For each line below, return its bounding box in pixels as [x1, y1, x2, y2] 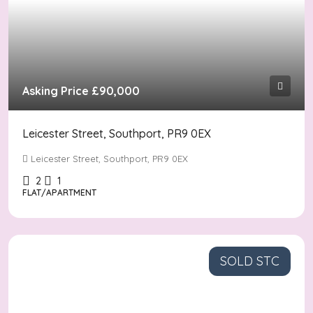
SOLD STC [220, 253, 279, 269]
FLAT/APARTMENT [22, 187, 96, 198]
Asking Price [22, 84, 92, 98]
